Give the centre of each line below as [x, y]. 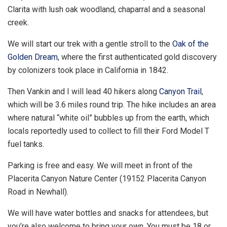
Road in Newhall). [38, 192]
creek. [18, 22]
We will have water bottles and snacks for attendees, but [108, 213]
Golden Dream [33, 57]
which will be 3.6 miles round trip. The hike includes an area [112, 104]
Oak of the [191, 44]
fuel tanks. [26, 144]
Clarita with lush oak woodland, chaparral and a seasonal [106, 9]
